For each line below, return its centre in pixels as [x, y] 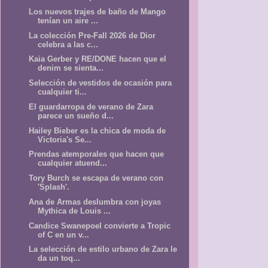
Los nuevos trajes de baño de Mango [98, 11]
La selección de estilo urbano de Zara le [103, 249]
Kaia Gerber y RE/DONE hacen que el [98, 59]
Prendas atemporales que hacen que [97, 154]
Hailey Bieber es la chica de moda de [98, 130]
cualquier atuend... [73, 163]
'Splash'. [54, 187]
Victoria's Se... [65, 139]
